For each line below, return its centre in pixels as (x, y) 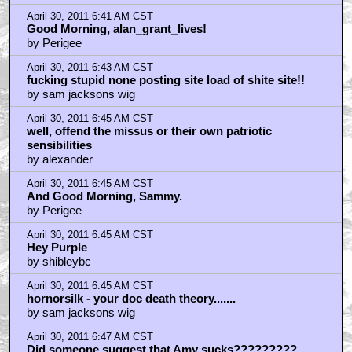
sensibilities (59, 145)
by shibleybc (59, 261)
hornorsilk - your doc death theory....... (131, 298)
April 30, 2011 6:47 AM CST (90, 337)
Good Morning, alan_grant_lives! (116, 28)
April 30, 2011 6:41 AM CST (90, 16)
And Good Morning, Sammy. (104, 196)
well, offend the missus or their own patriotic (149, 130)
